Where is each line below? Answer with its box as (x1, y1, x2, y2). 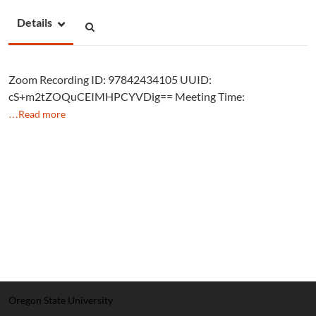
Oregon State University (8, 294, 113, 306)
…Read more (8, 107, 66, 120)
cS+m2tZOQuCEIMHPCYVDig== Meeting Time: (8, 89, 245, 103)
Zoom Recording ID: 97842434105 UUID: (8, 72, 212, 86)
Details (17, 15, 52, 29)
